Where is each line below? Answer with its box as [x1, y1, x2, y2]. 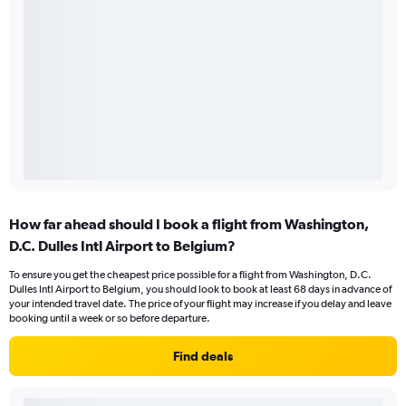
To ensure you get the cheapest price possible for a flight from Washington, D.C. [9, 267, 372, 281]
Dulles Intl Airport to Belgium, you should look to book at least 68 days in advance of [9, 282, 391, 295]
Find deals [173, 348, 233, 363]
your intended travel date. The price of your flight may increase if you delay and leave [9, 296, 391, 310]
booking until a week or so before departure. [9, 311, 210, 324]
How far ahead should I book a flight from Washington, [9, 215, 369, 232]
